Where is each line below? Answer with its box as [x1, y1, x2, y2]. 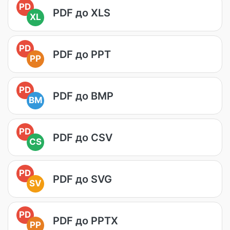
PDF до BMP [53, 89, 113, 102]
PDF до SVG [53, 172, 112, 185]
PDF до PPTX [53, 214, 118, 227]
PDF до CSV [53, 131, 112, 144]
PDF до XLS [53, 6, 110, 19]
